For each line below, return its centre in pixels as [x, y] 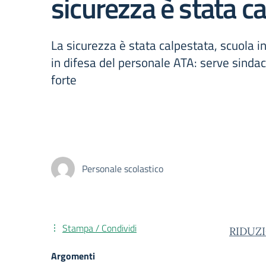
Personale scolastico [123, 169]
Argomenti [73, 256]
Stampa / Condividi [99, 228]
